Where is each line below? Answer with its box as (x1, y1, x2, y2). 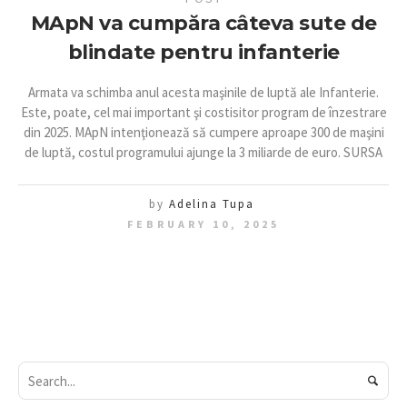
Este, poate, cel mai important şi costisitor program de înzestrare (20, 104, 387, 121)
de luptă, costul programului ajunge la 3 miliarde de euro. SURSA (25, 144, 382, 161)
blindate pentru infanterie (67, 40, 340, 65)
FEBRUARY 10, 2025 (127, 217, 280, 231)
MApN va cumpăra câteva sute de (30, 11, 377, 35)
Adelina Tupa (169, 196, 254, 212)
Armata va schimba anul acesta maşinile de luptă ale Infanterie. (28, 84, 379, 101)
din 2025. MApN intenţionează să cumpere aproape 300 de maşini (23, 124, 384, 141)
